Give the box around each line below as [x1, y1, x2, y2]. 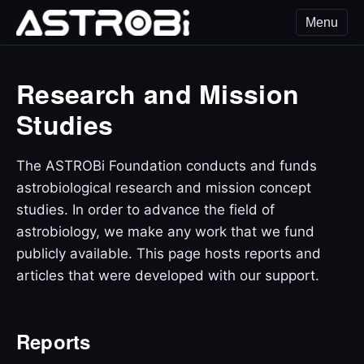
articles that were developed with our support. [16, 267, 319, 284]
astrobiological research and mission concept [16, 180, 311, 197]
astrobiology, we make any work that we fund [16, 223, 314, 240]
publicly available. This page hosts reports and [16, 245, 321, 262]
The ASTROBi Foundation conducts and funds [16, 158, 317, 175]
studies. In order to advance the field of [16, 201, 275, 219]
